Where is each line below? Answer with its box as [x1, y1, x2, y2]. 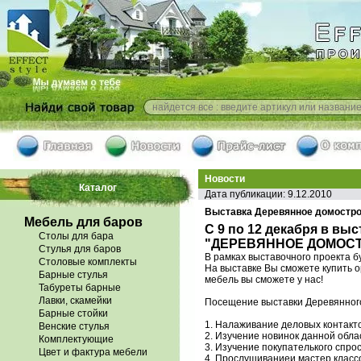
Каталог [78, 182, 117, 193]
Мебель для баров [24, 215, 143, 229]
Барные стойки [39, 308, 108, 319]
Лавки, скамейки [39, 295, 112, 306]
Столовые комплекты [39, 256, 137, 268]
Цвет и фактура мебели [39, 346, 147, 358]
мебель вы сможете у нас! [205, 274, 323, 285]
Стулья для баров [39, 243, 121, 255]
